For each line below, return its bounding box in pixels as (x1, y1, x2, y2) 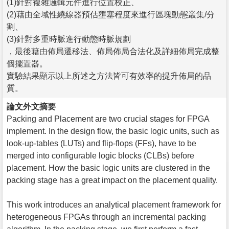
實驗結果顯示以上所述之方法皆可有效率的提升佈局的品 (7, 71, 211, 80)
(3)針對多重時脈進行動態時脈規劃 (7, 34, 131, 43)
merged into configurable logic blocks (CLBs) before (7, 151, 194, 160)
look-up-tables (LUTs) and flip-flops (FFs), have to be (7, 139, 196, 148)
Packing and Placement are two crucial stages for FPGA (7, 114, 209, 123)
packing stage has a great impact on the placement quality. (7, 175, 218, 185)
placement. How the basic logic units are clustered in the (7, 163, 210, 172)
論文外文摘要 (7, 102, 56, 111)
